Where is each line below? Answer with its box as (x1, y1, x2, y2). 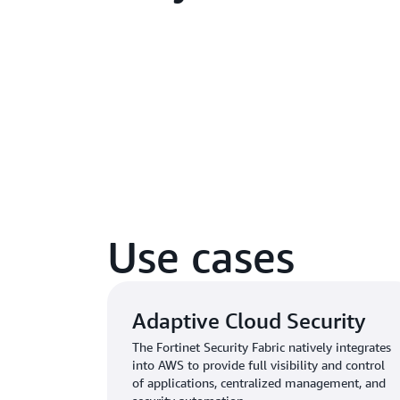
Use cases (107, 229, 295, 282)
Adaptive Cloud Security (132, 307, 366, 333)
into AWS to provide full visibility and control (132, 356, 385, 372)
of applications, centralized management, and (132, 374, 386, 390)
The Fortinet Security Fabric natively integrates (132, 338, 391, 354)
